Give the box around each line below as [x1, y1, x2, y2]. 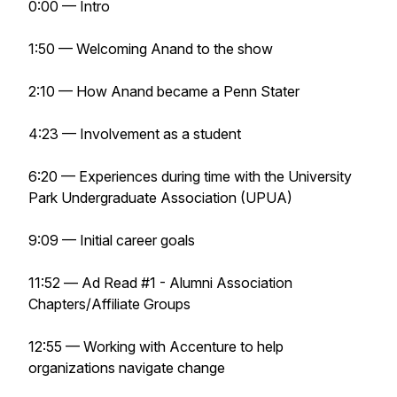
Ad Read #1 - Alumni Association [82, 274, 292, 292]
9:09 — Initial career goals [28, 231, 195, 249]
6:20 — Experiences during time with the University [28, 167, 352, 185]
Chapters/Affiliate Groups [28, 295, 191, 313]
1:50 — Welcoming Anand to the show [28, 40, 273, 58]
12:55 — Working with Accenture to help [28, 338, 284, 355]
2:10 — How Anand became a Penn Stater [28, 82, 300, 100]
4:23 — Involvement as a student [28, 125, 241, 143]
